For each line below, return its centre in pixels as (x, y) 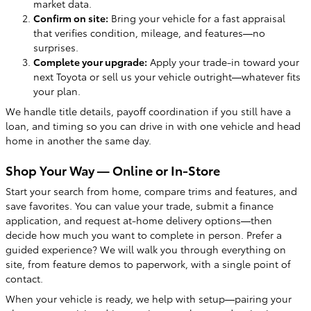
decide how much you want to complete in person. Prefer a (144, 235)
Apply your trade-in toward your (223, 61)
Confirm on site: (71, 18)
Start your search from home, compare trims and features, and (151, 191)
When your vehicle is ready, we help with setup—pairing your (149, 299)
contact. (24, 278)
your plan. (57, 91)
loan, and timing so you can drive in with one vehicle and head (153, 125)
